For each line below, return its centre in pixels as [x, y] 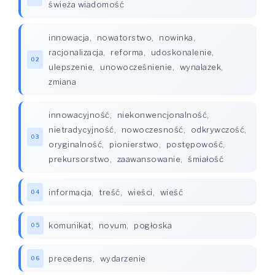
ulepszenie [71, 67]
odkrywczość [217, 130]
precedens [71, 258]
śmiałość [206, 159]
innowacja [69, 37]
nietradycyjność [81, 130]
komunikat [70, 225]
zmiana [62, 82]
